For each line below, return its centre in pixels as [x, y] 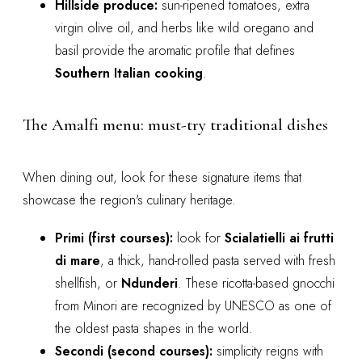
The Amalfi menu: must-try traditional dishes [175, 124]
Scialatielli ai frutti [279, 238]
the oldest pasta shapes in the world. [154, 329]
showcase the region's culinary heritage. [129, 200]
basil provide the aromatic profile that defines [175, 50]
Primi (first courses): [114, 238]
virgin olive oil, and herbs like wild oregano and [184, 27]
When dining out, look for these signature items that [162, 177]
